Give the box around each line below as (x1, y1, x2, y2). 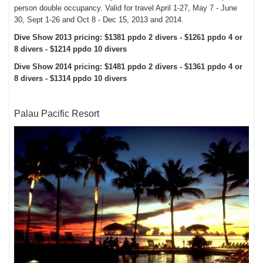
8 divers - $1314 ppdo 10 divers (14, 74, 127, 83)
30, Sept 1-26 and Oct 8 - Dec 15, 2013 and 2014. (14, 15, 184, 25)
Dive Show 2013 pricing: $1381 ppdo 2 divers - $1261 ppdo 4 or (14, 33, 243, 42)
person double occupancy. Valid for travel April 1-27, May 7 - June (14, 4, 238, 13)
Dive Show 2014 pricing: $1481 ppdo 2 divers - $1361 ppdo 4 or (14, 62, 243, 72)
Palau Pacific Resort (14, 109, 100, 119)
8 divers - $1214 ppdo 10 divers (14, 45, 127, 54)
